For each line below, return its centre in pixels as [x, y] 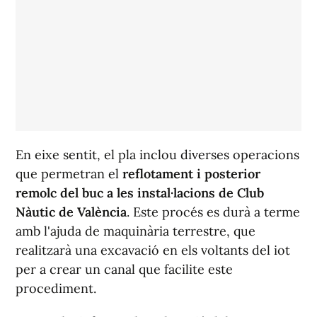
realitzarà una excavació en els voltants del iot [153, 250]
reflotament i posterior [190, 174]
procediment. [56, 289]
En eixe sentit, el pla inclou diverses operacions [157, 155]
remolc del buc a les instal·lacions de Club [140, 193]
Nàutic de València [71, 212]
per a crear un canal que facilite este [124, 270]
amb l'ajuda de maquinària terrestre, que [136, 231]
